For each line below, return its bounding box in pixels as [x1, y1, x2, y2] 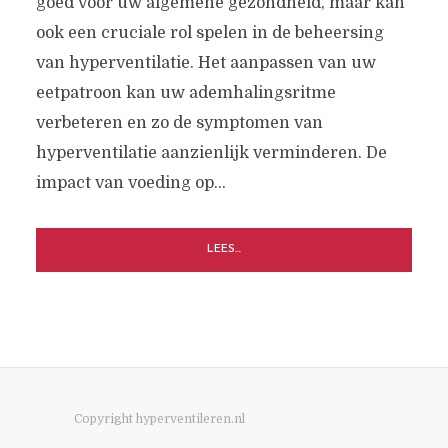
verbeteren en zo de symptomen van [35, 113, 323, 132]
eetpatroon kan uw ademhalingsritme [35, 83, 336, 102]
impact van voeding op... [35, 173, 226, 192]
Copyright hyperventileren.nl [74, 411, 245, 426]
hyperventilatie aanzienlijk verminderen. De [35, 143, 387, 162]
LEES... [207, 243, 241, 255]
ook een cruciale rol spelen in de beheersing [35, 23, 384, 42]
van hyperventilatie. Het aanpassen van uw [35, 53, 376, 72]
